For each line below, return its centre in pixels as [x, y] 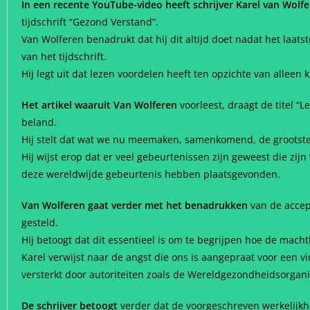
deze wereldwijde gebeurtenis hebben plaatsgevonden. [151, 174]
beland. [39, 122]
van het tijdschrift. [64, 56]
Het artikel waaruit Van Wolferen [99, 105]
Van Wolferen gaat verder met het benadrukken [135, 205]
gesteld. [40, 222]
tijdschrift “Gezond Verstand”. [90, 22]
